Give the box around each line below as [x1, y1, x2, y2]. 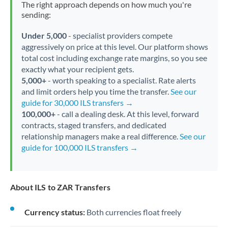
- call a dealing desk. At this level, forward [55, 109, 199, 119]
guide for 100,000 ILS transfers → [21, 142, 138, 152]
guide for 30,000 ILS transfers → [21, 98, 133, 107]
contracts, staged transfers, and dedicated [21, 120, 166, 130]
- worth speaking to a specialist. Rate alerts [46, 75, 196, 85]
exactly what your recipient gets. [21, 64, 134, 74]
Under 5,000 [21, 31, 67, 40]
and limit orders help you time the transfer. [21, 87, 170, 96]
